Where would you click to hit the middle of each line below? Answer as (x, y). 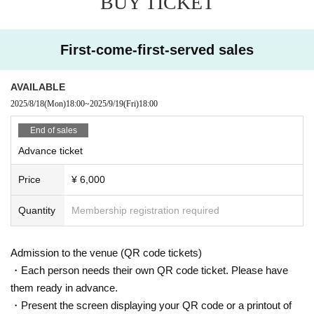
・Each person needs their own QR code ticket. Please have (149, 270)
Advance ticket (50, 150)
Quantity (37, 210)
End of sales (53, 130)
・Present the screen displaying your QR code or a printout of (151, 305)
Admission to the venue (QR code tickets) (106, 252)
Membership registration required (145, 210)
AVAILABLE (38, 87)
